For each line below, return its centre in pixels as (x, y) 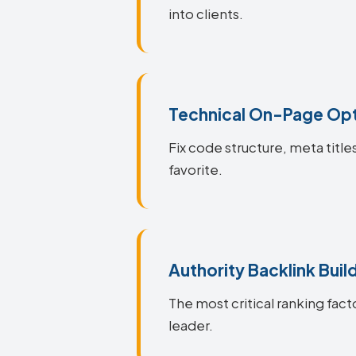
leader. (191, 325)
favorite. (195, 170)
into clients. (206, 14)
